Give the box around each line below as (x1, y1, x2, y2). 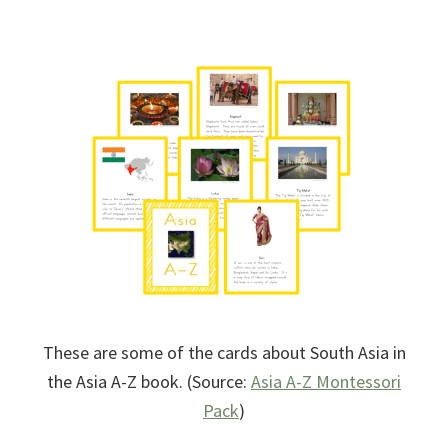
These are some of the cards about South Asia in (42, 340, 406, 364)
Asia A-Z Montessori (251, 369, 401, 393)
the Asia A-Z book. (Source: (47, 369, 251, 393)
